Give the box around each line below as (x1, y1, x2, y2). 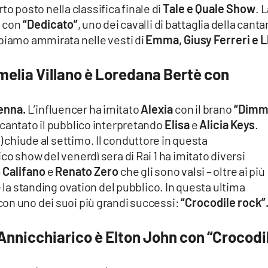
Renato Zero (55, 164, 119, 179)
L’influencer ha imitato (27, 102, 141, 117)
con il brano (173, 102, 232, 117)
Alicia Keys (199, 117, 255, 132)
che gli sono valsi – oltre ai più (118, 164, 265, 179)
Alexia (141, 102, 173, 117)
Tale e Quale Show (163, 1, 256, 16)
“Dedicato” (22, 17, 78, 32)
